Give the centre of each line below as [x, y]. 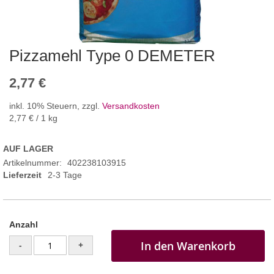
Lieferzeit [22, 175]
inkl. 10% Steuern [43, 106]
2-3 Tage [65, 175]
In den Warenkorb [188, 246]
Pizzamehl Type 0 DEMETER [112, 56]
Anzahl [24, 225]
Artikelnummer [31, 163]
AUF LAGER [28, 149]
